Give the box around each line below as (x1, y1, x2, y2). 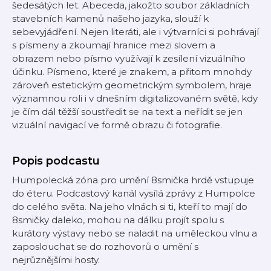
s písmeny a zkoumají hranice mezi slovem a (12, 39, 215, 51)
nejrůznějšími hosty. (12, 254, 100, 266)
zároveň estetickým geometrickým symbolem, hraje (12, 79, 252, 91)
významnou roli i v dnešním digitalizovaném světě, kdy (12, 93, 258, 104)
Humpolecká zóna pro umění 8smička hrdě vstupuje (12, 174, 254, 186)
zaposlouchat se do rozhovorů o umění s (12, 241, 198, 252)
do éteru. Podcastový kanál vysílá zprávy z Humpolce (12, 188, 255, 199)
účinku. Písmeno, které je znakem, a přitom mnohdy (12, 66, 252, 77)
